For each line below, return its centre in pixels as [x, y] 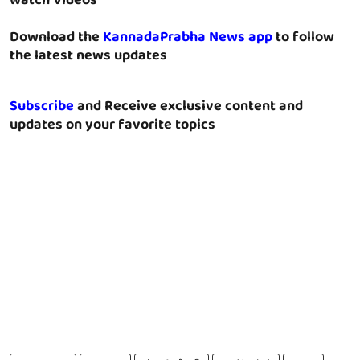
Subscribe [42, 107]
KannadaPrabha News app [188, 38]
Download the [56, 38]
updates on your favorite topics [112, 125]
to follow [303, 38]
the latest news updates [88, 56]
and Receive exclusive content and [188, 107]
